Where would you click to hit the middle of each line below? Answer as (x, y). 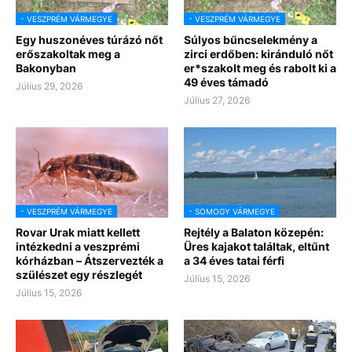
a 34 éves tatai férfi (234, 260)
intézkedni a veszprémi (78, 246)
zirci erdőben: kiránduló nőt (258, 53)
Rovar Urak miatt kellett (78, 232)
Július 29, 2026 (49, 86)
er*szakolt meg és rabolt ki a (260, 68)
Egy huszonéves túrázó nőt (89, 39)
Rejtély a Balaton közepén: (254, 232)
